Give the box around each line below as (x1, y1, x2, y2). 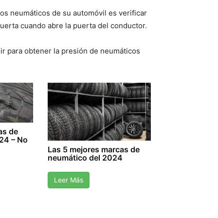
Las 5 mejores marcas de (48, 145, 140, 155)
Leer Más (54, 176, 83, 184)
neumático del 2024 (48, 153, 123, 163)
